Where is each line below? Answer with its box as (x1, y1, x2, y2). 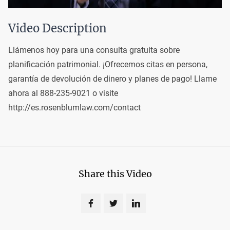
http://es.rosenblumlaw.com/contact (8, 103, 141, 112)
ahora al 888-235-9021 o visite (8, 88, 118, 98)
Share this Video (78, 168, 152, 180)
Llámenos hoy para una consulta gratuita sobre (8, 45, 180, 55)
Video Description (8, 21, 107, 35)
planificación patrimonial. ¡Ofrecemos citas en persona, (8, 60, 207, 69)
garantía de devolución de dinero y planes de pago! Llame (8, 74, 217, 84)
